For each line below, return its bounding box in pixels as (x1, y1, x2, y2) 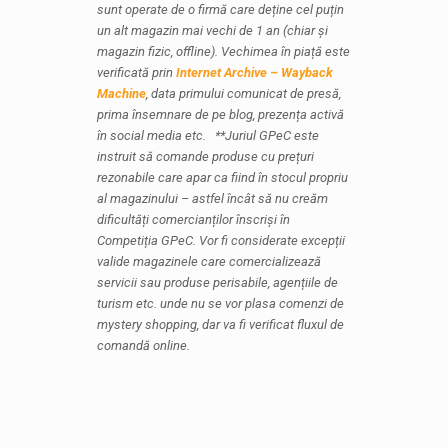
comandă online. (96, 338, 190, 353)
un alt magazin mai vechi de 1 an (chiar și (96, 23, 328, 38)
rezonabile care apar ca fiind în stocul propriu (96, 170, 348, 185)
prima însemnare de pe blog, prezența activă (96, 107, 344, 122)
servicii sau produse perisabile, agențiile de (96, 275, 338, 290)
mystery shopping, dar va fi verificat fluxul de (96, 317, 344, 332)
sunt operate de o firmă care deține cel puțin (96, 2, 344, 17)
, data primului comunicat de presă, (145, 86, 341, 101)
